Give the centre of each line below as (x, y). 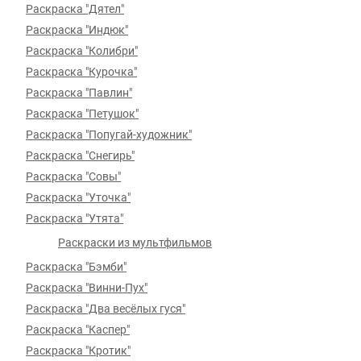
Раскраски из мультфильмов (135, 243)
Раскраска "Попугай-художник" (109, 135)
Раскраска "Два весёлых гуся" (106, 309)
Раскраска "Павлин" (79, 93)
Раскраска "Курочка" (81, 72)
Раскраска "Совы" (73, 176)
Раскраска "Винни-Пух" (87, 288)
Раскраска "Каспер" (78, 330)
